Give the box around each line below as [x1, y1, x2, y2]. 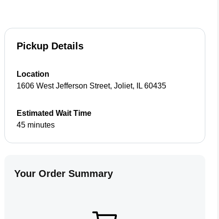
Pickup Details [17, 41, 84, 51]
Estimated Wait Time [17, 109, 92, 117]
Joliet [114, 82, 133, 90]
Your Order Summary [14, 168, 113, 179]
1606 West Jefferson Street [17, 82, 110, 90]
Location [17, 70, 50, 78]
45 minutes [17, 121, 55, 129]
